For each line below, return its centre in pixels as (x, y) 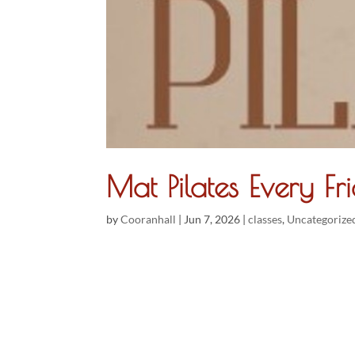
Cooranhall (149, 219)
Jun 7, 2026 (212, 219)
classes (265, 219)
